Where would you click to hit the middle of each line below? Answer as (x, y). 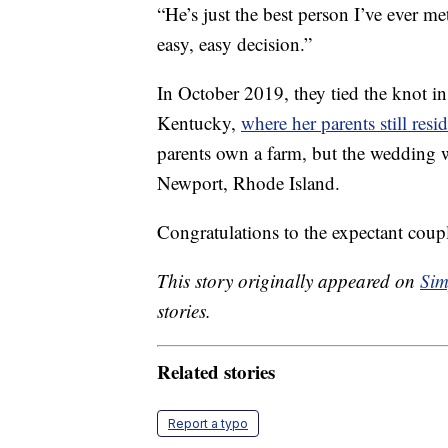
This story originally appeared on (288, 281)
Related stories (216, 371)
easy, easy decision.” (234, 44)
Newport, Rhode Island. (248, 183)
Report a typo (208, 423)
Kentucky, (199, 123)
